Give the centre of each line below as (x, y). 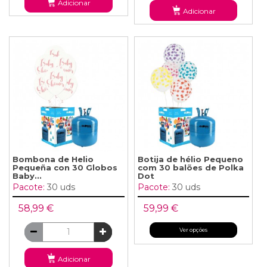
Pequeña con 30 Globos (65, 167)
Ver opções (194, 229)
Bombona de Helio (53, 159)
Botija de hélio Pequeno (190, 159)
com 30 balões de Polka (190, 167)
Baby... (27, 176)
